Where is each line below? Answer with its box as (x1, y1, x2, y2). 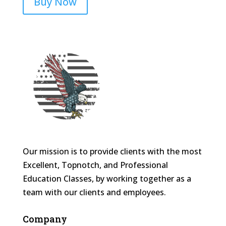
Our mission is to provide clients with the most (22, 145, 202, 157)
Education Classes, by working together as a (22, 173, 191, 184)
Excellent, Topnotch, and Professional (22, 159, 168, 171)
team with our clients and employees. (22, 186, 166, 198)
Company (22, 212, 67, 225)
